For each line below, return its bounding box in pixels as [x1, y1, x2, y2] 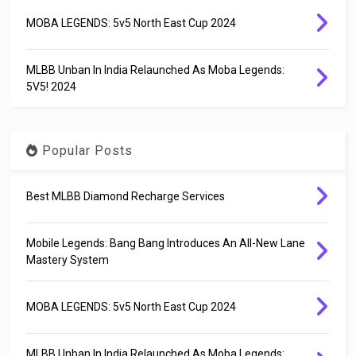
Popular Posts [38, 142, 133, 158]
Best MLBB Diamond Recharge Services [26, 189, 226, 203]
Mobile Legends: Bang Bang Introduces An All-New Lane [26, 236, 306, 250]
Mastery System [26, 253, 110, 266]
